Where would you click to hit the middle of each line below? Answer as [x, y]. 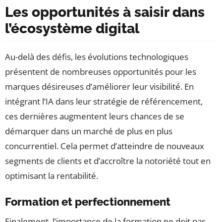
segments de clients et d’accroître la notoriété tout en [108, 161]
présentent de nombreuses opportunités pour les [101, 71]
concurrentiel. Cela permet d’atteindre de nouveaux [105, 146]
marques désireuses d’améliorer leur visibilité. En [99, 86]
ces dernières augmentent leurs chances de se [95, 116]
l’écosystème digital [72, 28]
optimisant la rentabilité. [52, 175]
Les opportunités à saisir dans [105, 12]
